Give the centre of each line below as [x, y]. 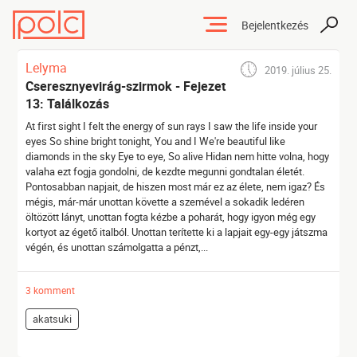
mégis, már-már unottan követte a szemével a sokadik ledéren [165, 202]
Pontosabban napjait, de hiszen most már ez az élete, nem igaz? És [176, 186]
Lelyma [47, 68]
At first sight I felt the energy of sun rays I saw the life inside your [172, 126]
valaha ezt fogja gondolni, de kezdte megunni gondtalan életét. [165, 171]
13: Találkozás [68, 104]
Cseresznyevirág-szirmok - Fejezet [126, 86]
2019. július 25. [298, 70]
